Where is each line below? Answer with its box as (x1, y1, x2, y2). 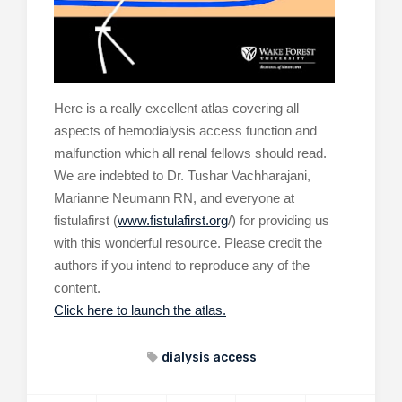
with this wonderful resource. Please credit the (54, 234, 322, 250)
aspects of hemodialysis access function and (54, 122, 317, 138)
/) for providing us (228, 212, 329, 228)
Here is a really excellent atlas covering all (54, 100, 299, 116)
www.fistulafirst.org (118, 212, 228, 228)
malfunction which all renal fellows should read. (54, 144, 327, 161)
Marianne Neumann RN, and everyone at (54, 189, 294, 205)
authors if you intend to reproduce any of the (54, 257, 310, 273)
